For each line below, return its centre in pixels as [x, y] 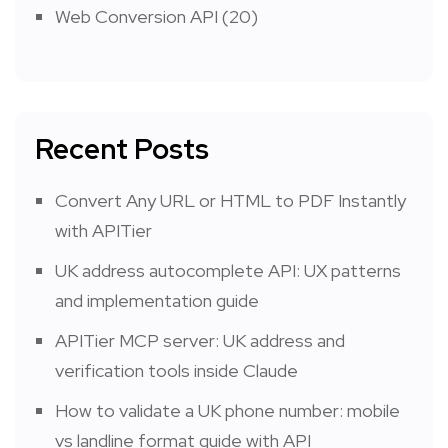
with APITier [103, 230]
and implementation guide [157, 300]
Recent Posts [122, 148]
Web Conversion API [136, 16]
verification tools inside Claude [176, 370]
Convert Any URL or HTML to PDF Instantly [230, 200]
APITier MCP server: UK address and [200, 340]
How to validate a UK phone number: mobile [227, 410]
